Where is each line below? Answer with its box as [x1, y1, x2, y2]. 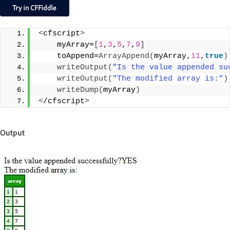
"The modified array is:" [112, 74, 223, 84]
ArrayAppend [99, 52, 149, 61]
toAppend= [39, 52, 99, 61]
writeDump [57, 86, 99, 95]
